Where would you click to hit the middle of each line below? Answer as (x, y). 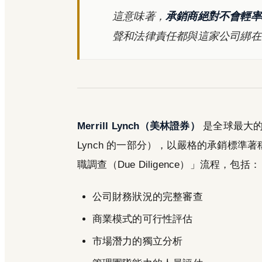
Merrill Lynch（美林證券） (139, 126)
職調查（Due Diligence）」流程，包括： (169, 164)
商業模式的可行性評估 (142, 219)
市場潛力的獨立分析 (137, 241)
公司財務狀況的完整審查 (147, 196)
